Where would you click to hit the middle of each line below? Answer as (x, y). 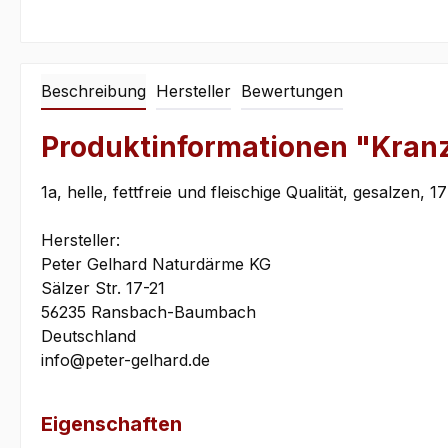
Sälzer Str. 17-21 (103, 288)
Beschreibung (93, 91)
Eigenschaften (111, 424)
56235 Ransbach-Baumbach (148, 312)
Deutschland (88, 336)
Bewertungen (292, 91)
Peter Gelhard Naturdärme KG (156, 264)
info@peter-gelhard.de (125, 360)
